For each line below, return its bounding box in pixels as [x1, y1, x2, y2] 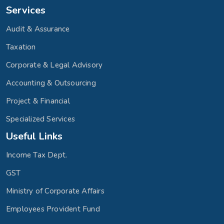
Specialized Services [6, 114, 75, 124]
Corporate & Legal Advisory [6, 60, 103, 70]
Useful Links [6, 129, 62, 143]
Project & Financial [6, 96, 70, 106]
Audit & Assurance [6, 24, 70, 34]
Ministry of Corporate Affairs [6, 186, 104, 196]
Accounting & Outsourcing [6, 78, 96, 88]
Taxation [6, 42, 36, 52]
